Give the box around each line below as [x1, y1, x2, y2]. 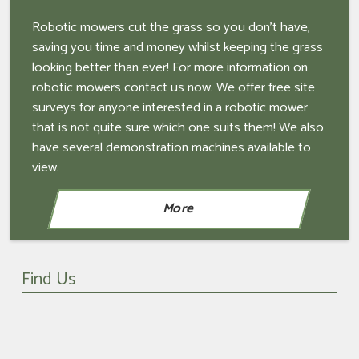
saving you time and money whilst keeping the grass [32, 37, 324, 59]
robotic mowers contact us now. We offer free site [32, 77, 316, 99]
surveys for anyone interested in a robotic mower [32, 97, 309, 119]
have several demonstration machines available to [32, 137, 312, 159]
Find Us [21, 265, 75, 295]
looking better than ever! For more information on [32, 57, 309, 79]
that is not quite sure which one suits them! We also [32, 117, 325, 139]
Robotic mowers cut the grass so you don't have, [32, 17, 311, 39]
